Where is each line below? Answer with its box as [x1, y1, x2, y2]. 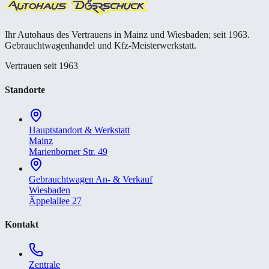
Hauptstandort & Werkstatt [29, 124, 130, 135]
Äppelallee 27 [29, 195, 82, 206]
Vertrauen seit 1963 [5, 61, 78, 71]
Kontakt [5, 219, 38, 230]
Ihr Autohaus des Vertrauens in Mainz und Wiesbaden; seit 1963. [5, 29, 250, 40]
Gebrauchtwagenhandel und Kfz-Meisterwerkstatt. [5, 40, 196, 51]
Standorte [5, 84, 45, 95]
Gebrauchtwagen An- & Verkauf [29, 174, 153, 184]
